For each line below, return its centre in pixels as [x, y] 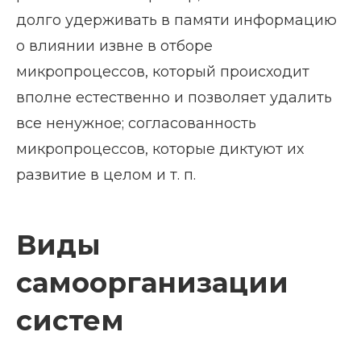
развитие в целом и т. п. [106, 174]
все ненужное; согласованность [136, 123]
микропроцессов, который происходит [163, 71]
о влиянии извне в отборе [114, 46]
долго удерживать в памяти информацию [176, 20]
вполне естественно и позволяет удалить [174, 97]
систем [70, 320]
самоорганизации [152, 282]
